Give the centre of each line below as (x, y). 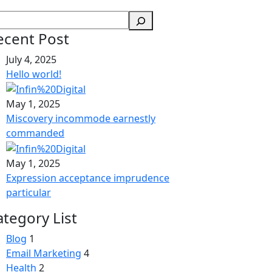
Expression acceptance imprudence (88, 178)
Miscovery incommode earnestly (81, 119)
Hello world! (34, 74)
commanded (35, 133)
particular (29, 193)
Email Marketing (44, 253)
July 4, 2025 (31, 59)
